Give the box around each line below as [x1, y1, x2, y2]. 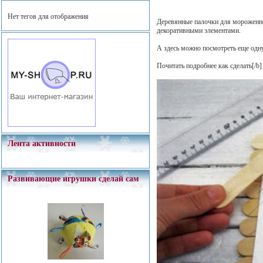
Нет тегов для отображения [8, 12, 89, 21]
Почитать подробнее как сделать [157, 62, 252, 70]
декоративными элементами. [157, 26, 241, 35]
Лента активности [8, 139, 76, 148]
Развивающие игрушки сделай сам [8, 174, 139, 183]
